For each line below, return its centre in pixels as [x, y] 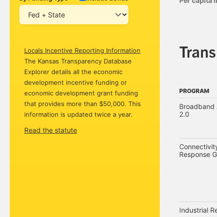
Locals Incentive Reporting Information [82, 50]
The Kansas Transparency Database [78, 61]
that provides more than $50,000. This [83, 103]
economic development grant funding [81, 93]
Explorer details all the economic [73, 71]
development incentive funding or [76, 82]
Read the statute [51, 130]
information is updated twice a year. [78, 114]
